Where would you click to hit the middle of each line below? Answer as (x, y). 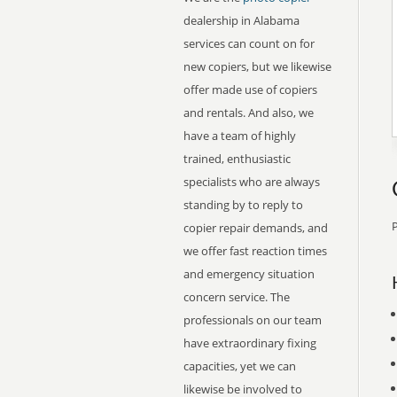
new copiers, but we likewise (257, 66)
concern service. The (237, 297)
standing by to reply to (243, 205)
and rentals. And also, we (249, 113)
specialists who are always (252, 182)
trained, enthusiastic (237, 159)
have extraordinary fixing (250, 343)
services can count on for (249, 43)
